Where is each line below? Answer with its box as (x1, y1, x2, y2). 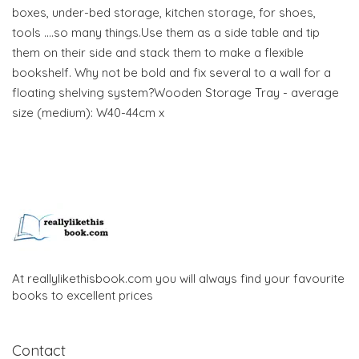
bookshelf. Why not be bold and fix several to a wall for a (12, 64, 331, 80)
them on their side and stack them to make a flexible (12, 44, 304, 60)
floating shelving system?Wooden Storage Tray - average (12, 84, 339, 100)
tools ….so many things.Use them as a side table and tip (12, 24, 320, 40)
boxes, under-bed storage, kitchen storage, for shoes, (12, 4, 316, 20)
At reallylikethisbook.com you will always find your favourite (12, 270, 345, 286)
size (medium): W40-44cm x (12, 104, 164, 120)
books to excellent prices (12, 287, 153, 303)
